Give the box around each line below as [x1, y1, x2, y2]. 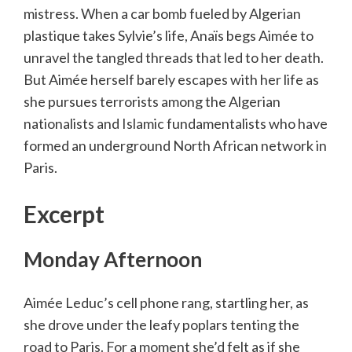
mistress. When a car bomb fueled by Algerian [24, 5, 301, 23]
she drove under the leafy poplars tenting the [24, 316, 299, 334]
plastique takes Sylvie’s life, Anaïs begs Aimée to [24, 27, 313, 45]
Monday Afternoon [24, 247, 202, 273]
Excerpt [24, 200, 104, 229]
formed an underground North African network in [24, 137, 327, 155]
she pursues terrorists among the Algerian [24, 93, 280, 111]
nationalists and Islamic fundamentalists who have [24, 115, 328, 133]
